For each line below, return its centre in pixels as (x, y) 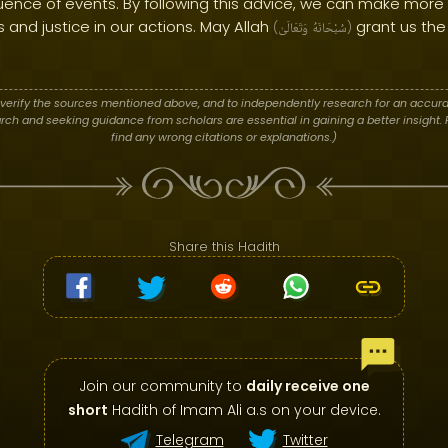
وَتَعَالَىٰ (293, 29)
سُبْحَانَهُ (329, 29)
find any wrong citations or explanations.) (224, 137)
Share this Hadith (224, 246)
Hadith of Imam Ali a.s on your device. (244, 410)
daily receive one (307, 386)
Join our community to (162, 386)
